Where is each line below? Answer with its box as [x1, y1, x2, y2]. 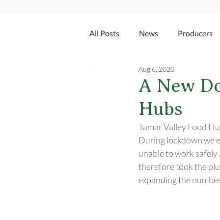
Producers [178, 28, 213, 38]
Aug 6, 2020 [138, 65, 174, 73]
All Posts [89, 28, 119, 38]
